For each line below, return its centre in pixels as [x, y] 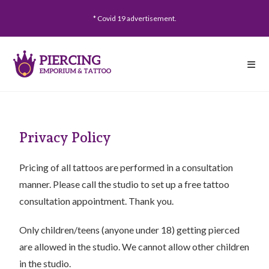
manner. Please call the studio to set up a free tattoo [125, 184]
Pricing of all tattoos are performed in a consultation [126, 167]
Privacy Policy [65, 137]
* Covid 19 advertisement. [134, 18]
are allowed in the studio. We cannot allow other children [134, 246]
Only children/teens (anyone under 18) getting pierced [130, 230]
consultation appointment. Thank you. [97, 201]
